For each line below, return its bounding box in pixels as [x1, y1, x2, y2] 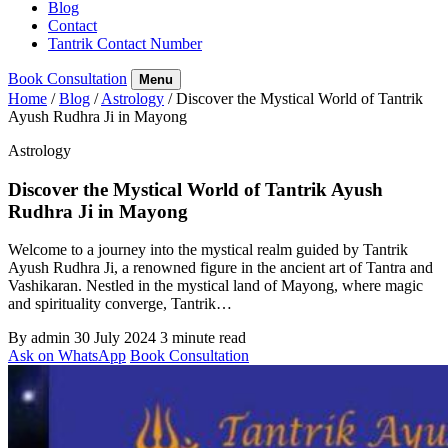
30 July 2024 [74, 329, 156, 347]
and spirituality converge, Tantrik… [8, 295, 232, 313]
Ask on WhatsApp [8, 347, 126, 365]
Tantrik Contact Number [48, 35, 202, 52]
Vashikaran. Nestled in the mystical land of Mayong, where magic [8, 277, 423, 295]
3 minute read [160, 329, 246, 347]
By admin [8, 329, 70, 347]
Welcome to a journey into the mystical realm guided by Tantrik [8, 241, 408, 259]
